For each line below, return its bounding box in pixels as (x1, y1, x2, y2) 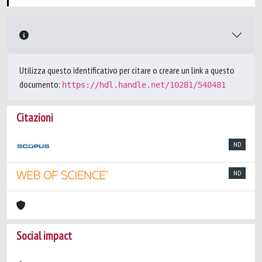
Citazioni (16, 110, 53, 125)
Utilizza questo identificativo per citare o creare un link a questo (19, 64, 235, 76)
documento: (19, 78, 62, 90)
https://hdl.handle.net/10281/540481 (62, 80, 226, 89)
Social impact (16, 228, 72, 243)
